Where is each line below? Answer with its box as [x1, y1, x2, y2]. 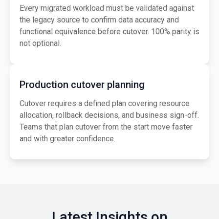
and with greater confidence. [20, 134, 115, 144]
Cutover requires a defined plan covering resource [20, 99, 190, 109]
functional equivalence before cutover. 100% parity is [20, 27, 199, 37]
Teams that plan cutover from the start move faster [20, 122, 193, 132]
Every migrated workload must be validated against [20, 3, 194, 13]
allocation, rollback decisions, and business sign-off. [20, 110, 199, 120]
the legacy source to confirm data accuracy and [20, 15, 179, 25]
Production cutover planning [20, 79, 145, 91]
